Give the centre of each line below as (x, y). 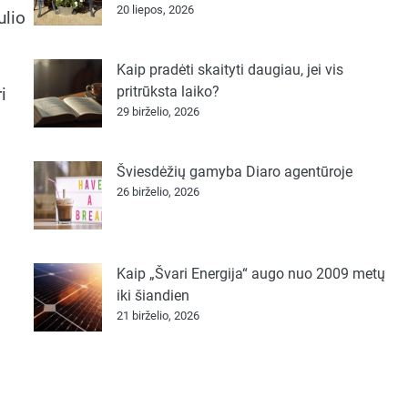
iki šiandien (153, 296)
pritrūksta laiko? (168, 92)
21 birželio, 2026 (158, 316)
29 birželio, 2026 (158, 112)
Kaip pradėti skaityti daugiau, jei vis (229, 70)
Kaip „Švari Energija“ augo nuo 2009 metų (250, 274)
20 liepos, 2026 (155, 10)
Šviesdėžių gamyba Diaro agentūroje (234, 172)
